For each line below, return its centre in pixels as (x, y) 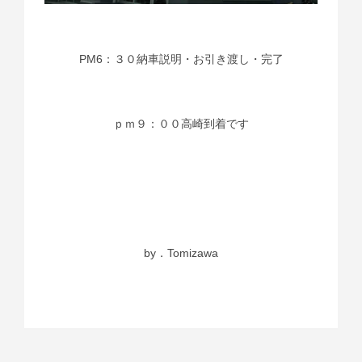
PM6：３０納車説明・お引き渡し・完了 (181, 59)
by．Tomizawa (181, 253)
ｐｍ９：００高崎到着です (181, 124)
